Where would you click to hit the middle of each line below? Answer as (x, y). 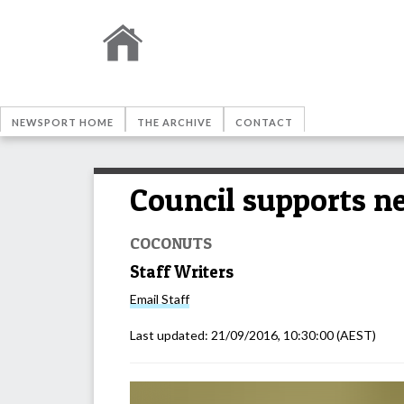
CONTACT (264, 122)
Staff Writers (182, 271)
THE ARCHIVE (174, 122)
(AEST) (355, 335)
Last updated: (170, 335)
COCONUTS (171, 242)
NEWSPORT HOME (63, 122)
